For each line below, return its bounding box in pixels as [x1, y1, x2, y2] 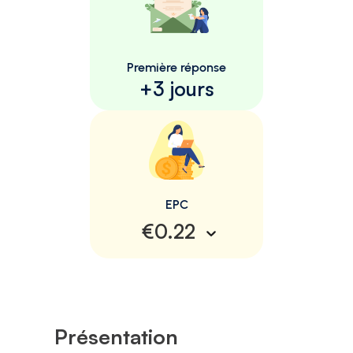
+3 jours [139, 76, 214, 101]
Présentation [54, 323, 178, 349]
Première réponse [127, 59, 226, 75]
